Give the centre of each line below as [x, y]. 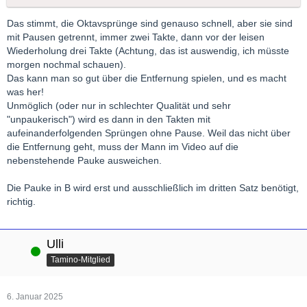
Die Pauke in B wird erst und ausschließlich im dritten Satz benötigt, [153, 187]
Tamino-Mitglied [81, 259]
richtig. [21, 201]
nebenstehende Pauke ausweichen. [84, 160]
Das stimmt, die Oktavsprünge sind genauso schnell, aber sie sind [150, 23]
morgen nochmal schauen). [66, 64]
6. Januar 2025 [35, 296]
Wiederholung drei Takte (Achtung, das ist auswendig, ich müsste [148, 50]
